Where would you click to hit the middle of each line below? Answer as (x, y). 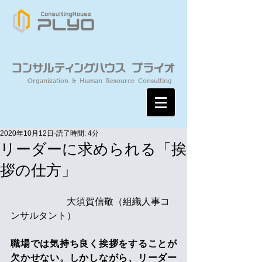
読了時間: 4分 (77, 133)
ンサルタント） (43, 216)
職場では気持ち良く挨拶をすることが (94, 244)
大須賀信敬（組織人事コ (90, 201)
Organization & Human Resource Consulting (99, 81)
